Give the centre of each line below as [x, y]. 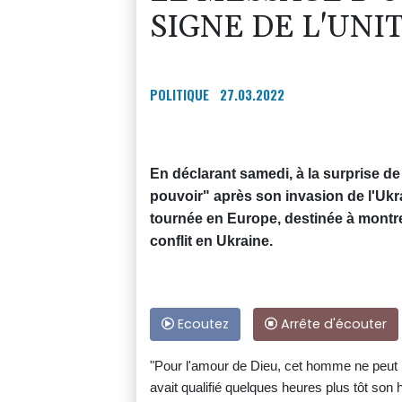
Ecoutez [201, 323]
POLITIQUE [179, 94]
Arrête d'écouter [332, 323]
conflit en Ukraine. [211, 240]
